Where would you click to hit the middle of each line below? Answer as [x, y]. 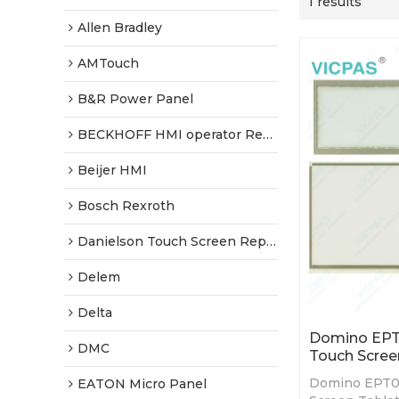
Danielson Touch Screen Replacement [172, 241]
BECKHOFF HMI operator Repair [170, 134]
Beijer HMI [112, 170]
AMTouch [108, 63]
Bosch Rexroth [126, 206]
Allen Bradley [120, 28]
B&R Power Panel [135, 99]
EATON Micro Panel [142, 384]
